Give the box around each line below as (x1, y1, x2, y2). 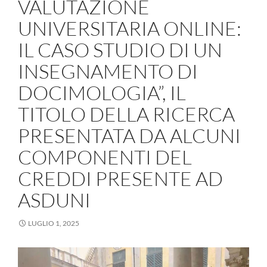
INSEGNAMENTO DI (18, 58, 198, 83)
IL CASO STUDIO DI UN (18, 37, 222, 62)
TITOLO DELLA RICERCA (18, 101, 235, 126)
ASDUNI (18, 187, 91, 212)
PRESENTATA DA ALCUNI (18, 123, 241, 148)
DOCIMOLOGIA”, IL (18, 80, 186, 105)
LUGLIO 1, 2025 (28, 218, 79, 228)
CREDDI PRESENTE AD (18, 166, 223, 191)
